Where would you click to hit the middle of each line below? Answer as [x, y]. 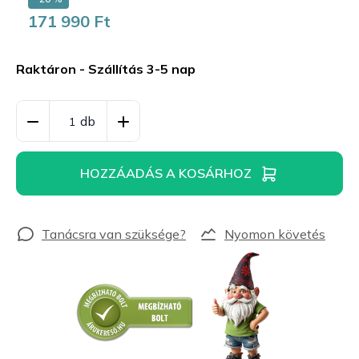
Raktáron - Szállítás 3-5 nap [106, 69]
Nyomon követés [275, 234]
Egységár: [53, 46]
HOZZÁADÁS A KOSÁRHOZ [166, 173]
